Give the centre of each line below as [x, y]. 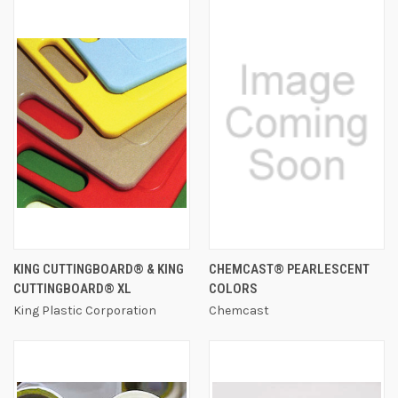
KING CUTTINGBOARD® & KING [99, 269]
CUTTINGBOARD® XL [72, 288]
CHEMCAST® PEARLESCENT [289, 269]
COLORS [233, 288]
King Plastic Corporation [85, 310]
